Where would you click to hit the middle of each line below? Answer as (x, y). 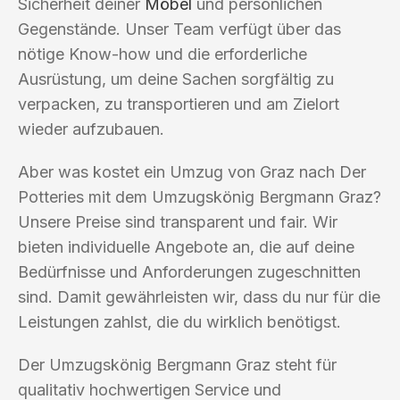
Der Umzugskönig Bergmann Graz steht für (177, 364)
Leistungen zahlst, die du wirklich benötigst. (179, 321)
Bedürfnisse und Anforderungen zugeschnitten (189, 271)
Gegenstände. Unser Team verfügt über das (179, 29)
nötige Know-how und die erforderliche (162, 54)
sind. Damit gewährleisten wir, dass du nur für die (199, 296)
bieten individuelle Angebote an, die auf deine (186, 246)
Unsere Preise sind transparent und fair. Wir (178, 221)
